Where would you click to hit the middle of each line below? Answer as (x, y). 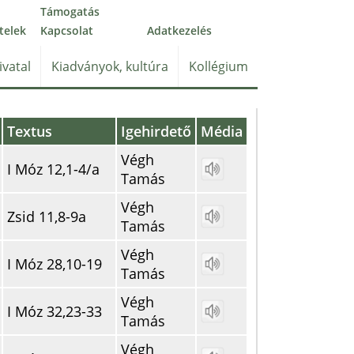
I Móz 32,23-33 (55, 311)
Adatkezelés (179, 30)
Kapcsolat (67, 30)
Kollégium (218, 66)
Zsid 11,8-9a (47, 217)
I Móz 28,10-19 (55, 264)
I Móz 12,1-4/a (53, 169)
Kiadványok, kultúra (109, 66)
